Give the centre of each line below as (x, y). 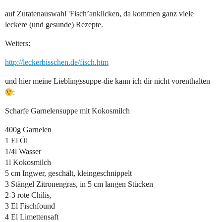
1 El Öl (16, 141)
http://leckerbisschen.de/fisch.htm (57, 62)
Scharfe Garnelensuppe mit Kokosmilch (67, 111)
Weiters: (18, 44)
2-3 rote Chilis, (28, 195)
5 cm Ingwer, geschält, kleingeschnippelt (68, 173)
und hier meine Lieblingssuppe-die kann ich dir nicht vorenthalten (108, 81)
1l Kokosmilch (28, 163)
